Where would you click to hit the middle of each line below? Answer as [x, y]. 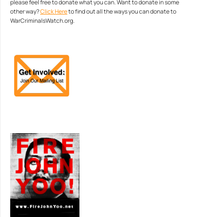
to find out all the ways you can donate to [122, 11]
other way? [25, 11]
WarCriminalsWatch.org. [42, 21]
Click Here [54, 11]
